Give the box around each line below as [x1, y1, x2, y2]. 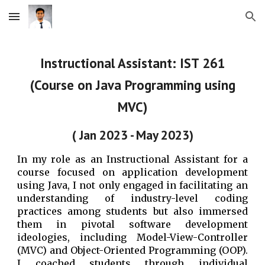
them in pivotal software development [17, 218, 248, 230]
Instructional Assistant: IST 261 [40, 54, 225, 72]
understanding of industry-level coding [17, 192, 248, 204]
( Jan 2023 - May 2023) [72, 127, 193, 143]
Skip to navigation [182, 17, 256, 27]
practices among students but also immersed [17, 205, 248, 217]
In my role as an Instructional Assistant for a [17, 153, 248, 165]
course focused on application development [17, 166, 248, 178]
